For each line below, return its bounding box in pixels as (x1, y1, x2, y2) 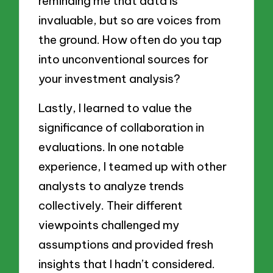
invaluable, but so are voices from (38, 13, 222, 28)
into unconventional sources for (38, 52, 209, 67)
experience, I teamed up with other (38, 158, 227, 174)
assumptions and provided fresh (38, 236, 214, 252)
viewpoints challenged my (38, 217, 180, 232)
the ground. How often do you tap (38, 32, 222, 48)
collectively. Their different (38, 197, 183, 213)
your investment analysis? (38, 71, 181, 87)
